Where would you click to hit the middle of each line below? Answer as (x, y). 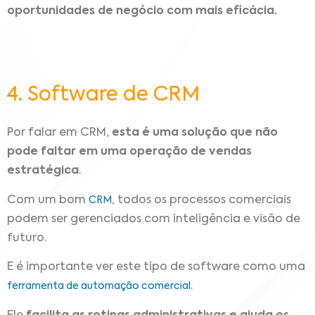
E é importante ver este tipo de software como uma (156, 268)
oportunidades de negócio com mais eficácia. (142, 11)
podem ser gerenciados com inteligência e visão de (154, 219)
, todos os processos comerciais (201, 200)
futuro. (27, 238)
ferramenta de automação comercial (99, 287)
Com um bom (48, 200)
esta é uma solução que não (195, 133)
